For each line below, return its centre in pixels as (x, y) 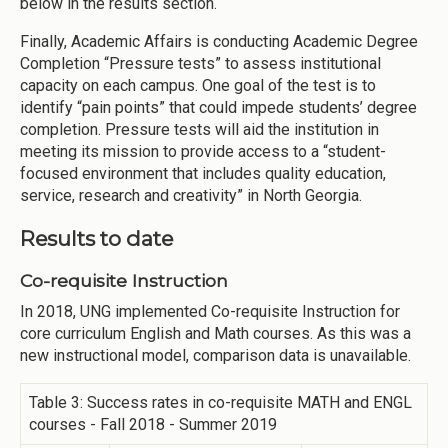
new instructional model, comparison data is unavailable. (215, 355)
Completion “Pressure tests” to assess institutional (200, 63)
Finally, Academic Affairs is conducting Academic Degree (219, 41)
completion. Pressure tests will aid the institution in (199, 129)
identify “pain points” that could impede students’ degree (218, 107)
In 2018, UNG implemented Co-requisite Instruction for (210, 311)
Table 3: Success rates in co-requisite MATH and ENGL (220, 402)
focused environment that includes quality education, (203, 173)
